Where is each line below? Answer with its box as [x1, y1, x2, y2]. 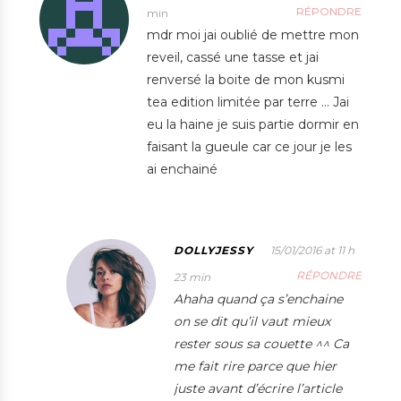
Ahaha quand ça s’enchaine [174, 291, 343, 308]
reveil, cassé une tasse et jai [147, 49, 319, 66]
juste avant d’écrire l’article [174, 380, 342, 397]
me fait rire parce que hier [174, 358, 337, 375]
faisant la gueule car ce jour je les [147, 139, 352, 156]
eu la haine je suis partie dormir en [147, 116, 359, 133]
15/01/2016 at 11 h [270, 243, 354, 258]
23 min [174, 270, 210, 285]
